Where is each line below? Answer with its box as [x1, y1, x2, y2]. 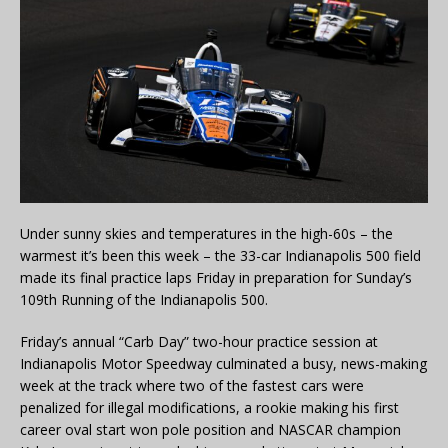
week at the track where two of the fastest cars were [20, 375, 364, 395]
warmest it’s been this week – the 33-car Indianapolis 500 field [20, 245, 421, 265]
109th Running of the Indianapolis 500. [20, 289, 268, 309]
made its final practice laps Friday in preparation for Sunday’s [20, 267, 412, 287]
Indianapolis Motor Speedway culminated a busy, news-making [20, 353, 427, 373]
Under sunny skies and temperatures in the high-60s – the [20, 223, 393, 243]
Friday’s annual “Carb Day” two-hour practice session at [20, 331, 378, 351]
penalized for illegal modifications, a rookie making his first [20, 397, 399, 417]
